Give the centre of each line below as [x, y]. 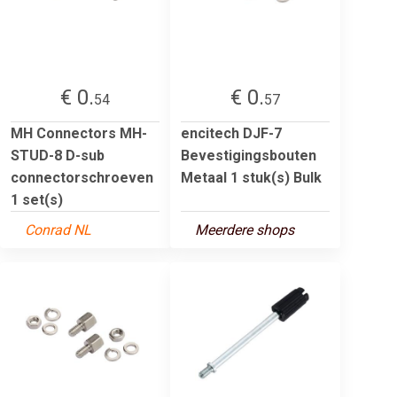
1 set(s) [37, 199]
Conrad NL [58, 230]
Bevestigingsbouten [249, 155]
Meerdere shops [245, 230]
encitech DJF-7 [231, 133]
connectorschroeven [82, 177]
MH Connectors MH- [79, 133]
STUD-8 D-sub [58, 155]
